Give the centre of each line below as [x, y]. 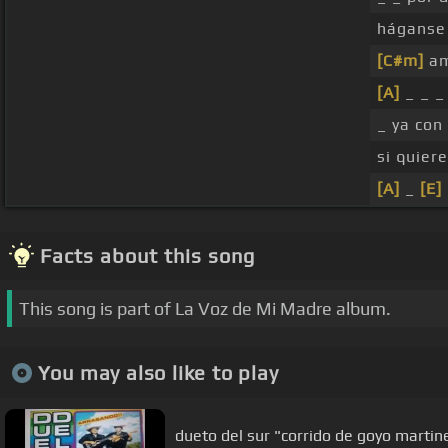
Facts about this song [147, 256]
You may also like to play [158, 372]
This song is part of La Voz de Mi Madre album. [205, 309]
